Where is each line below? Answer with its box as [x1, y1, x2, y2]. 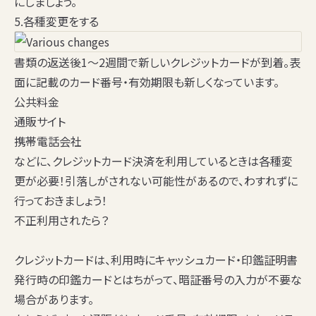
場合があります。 [14, 291, 94, 308]
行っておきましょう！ [14, 192, 107, 209]
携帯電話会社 [14, 133, 82, 150]
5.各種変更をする [14, 13, 99, 30]
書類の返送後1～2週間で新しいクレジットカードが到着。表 [14, 54, 300, 71]
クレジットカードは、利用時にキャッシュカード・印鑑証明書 [14, 251, 298, 269]
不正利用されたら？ [14, 212, 109, 229]
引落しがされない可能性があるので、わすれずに [65, 172, 298, 190]
